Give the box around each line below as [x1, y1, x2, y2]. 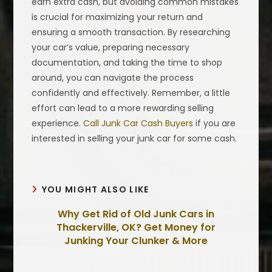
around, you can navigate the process [32, 71, 194, 84]
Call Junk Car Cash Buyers [83, 117, 194, 129]
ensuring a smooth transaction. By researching [32, 25, 231, 38]
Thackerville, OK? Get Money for [56, 220, 216, 234]
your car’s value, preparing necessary [32, 41, 190, 53]
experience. [32, 117, 84, 129]
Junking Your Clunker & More [64, 233, 208, 248]
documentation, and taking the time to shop [32, 56, 223, 69]
